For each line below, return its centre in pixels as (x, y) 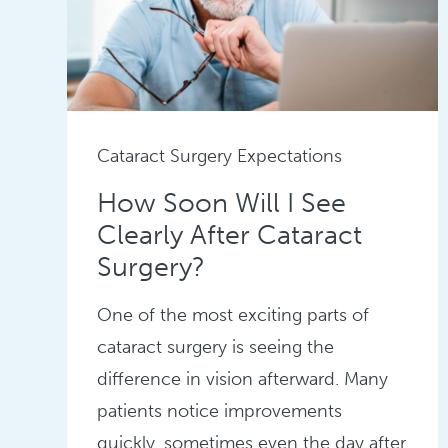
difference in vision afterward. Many (243, 379)
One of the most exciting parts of (233, 315)
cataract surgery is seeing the (216, 347)
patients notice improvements (220, 411)
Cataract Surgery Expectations (220, 156)
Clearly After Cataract (230, 235)
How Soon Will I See (222, 203)
